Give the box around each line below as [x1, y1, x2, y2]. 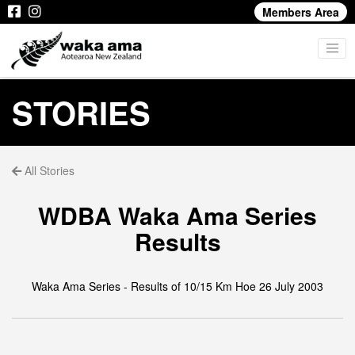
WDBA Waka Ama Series [38, 198, 317, 232]
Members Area [262, 4, 339, 20]
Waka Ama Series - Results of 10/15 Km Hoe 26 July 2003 [32, 278, 323, 294]
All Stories [21, 162, 74, 178]
